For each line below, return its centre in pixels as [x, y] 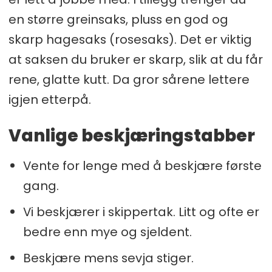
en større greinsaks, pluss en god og [118, 20]
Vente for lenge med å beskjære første [142, 166]
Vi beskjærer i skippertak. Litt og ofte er [141, 212]
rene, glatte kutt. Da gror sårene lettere [129, 80]
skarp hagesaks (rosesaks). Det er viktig [130, 40]
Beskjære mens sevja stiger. [108, 258]
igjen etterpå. [49, 100]
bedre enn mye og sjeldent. [107, 232]
